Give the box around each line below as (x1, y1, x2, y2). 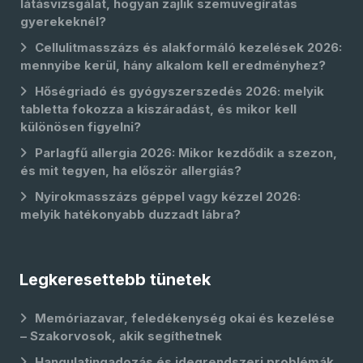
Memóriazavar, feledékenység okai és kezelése (35, 310, 335, 326)
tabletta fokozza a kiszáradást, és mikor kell (20, 101, 297, 117)
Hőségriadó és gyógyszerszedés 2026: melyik (35, 83, 324, 99)
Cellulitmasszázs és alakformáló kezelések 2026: (35, 40, 342, 55)
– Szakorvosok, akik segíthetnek (20, 328, 222, 344)
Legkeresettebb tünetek (19, 270, 211, 289)
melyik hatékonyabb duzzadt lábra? (20, 207, 241, 222)
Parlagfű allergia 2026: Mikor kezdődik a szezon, (35, 145, 337, 160)
